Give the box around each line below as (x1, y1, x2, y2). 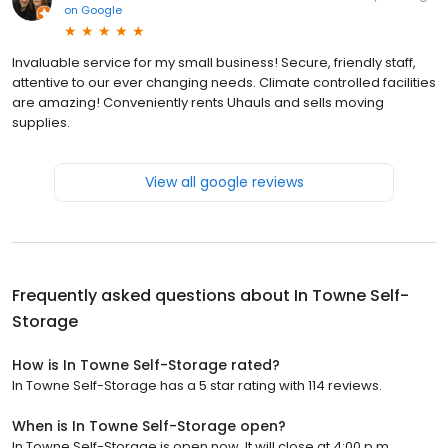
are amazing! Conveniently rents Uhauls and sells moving (12, 93, 384, 113)
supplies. (12, 113, 70, 133)
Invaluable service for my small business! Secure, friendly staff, (12, 53, 416, 73)
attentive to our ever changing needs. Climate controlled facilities (12, 73, 436, 93)
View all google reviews (144, 172, 304, 193)
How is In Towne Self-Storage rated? (12, 355, 280, 376)
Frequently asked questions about (12, 284, 294, 308)
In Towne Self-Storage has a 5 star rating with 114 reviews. (12, 376, 382, 396)
